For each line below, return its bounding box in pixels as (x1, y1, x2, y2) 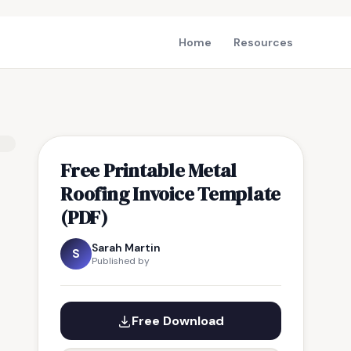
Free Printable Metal (60, 157, 237, 183)
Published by (92, 255, 150, 267)
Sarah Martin (92, 241, 161, 255)
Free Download (132, 313, 224, 329)
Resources (233, 35, 293, 49)
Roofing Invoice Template (60, 180, 281, 207)
